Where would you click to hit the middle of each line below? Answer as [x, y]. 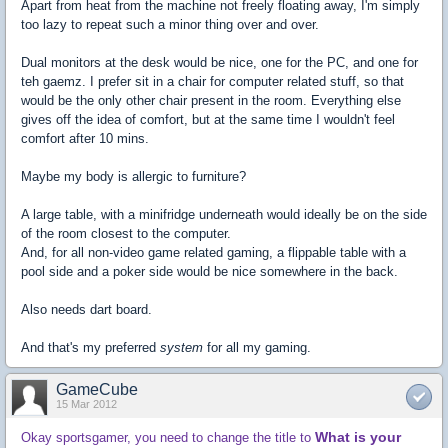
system [181, 348]
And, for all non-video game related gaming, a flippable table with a [213, 253]
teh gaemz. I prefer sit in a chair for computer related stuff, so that [212, 82]
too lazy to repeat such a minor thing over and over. [170, 25]
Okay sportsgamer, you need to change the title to [166, 438]
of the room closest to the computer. [126, 234]
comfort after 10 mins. [85, 139]
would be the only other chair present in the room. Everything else [211, 101]
